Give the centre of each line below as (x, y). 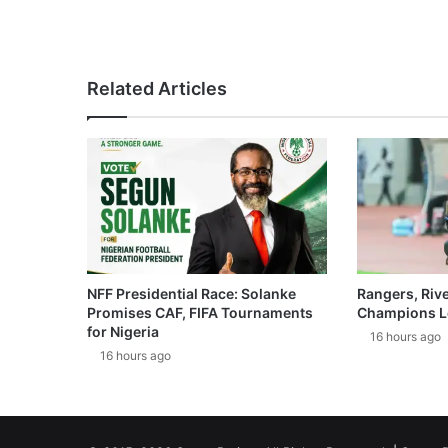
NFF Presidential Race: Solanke (191, 293)
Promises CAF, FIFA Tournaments (200, 312)
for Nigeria (123, 331)
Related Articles (157, 89)
